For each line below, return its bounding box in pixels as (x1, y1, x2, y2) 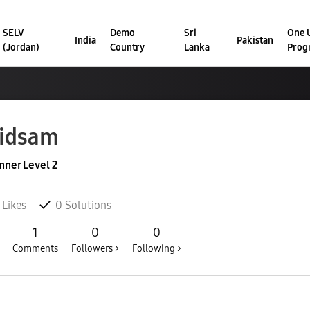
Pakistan (236, 34, 273, 46)
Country (110, 42, 145, 54)
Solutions (62, 199, 111, 212)
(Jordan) (2, 42, 39, 54)
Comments (12, 243, 58, 255)
